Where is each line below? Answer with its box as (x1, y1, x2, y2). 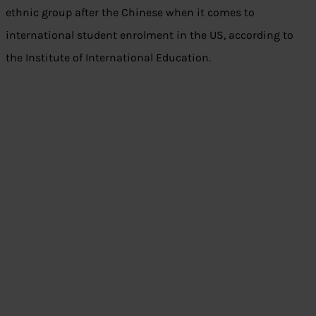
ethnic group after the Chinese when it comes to (6, 6, 255, 20)
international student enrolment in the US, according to (6, 28, 293, 42)
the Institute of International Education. (6, 51, 211, 65)
